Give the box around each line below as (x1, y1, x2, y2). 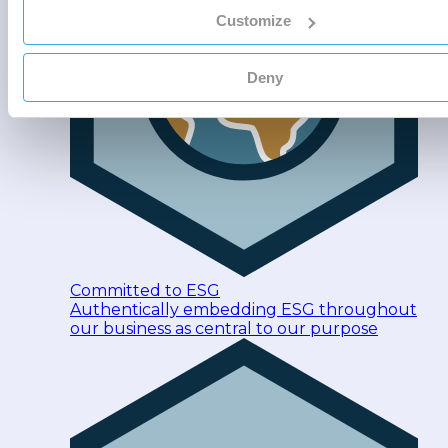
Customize (216, 12, 292, 29)
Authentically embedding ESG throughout (70, 299, 417, 319)
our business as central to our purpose (70, 318, 378, 338)
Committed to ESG (70, 280, 220, 300)
